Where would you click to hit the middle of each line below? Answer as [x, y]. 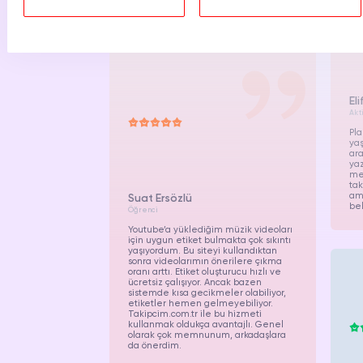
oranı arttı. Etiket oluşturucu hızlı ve [204, 272]
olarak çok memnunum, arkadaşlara [207, 335]
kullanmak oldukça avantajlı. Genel [205, 325]
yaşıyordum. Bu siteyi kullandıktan [202, 251]
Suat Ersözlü [160, 199]
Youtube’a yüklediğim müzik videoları [210, 230]
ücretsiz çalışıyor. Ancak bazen [194, 282]
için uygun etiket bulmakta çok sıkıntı [209, 240]
